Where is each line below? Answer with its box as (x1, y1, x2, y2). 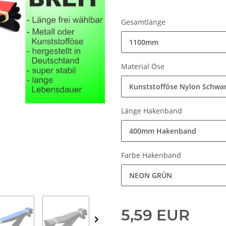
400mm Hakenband (129, 126, 196, 136)
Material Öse (121, 62, 166, 72)
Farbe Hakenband (121, 150, 183, 160)
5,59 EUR (121, 206, 190, 225)
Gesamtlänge (121, 17, 167, 27)
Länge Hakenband (121, 106, 184, 116)
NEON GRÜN (129, 171, 172, 181)
